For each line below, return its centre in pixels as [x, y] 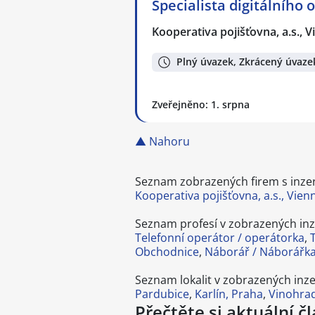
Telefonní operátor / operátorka [220, 238]
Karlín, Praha [229, 294]
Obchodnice [167, 252]
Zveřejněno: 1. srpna [201, 104]
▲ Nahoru [162, 141]
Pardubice [162, 294]
